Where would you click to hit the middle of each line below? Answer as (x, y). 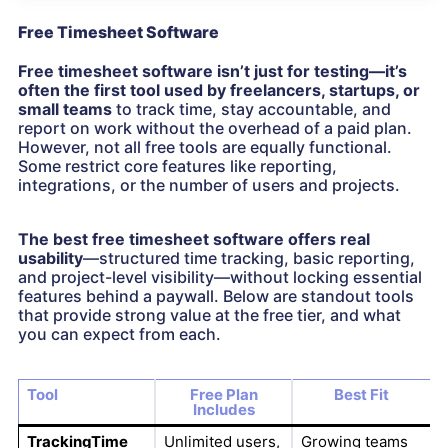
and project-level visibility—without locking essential (220, 277)
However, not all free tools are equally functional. (205, 147)
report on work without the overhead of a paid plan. (215, 128)
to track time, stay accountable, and (251, 109)
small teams (65, 109)
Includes (223, 410)
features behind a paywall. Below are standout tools (216, 296)
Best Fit (361, 395)
